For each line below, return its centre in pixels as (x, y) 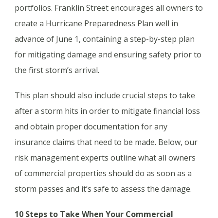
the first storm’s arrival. (58, 70)
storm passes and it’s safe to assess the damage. (104, 189)
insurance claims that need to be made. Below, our (106, 142)
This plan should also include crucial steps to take (105, 95)
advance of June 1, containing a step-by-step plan (105, 39)
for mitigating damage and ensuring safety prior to (108, 54)
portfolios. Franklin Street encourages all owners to (109, 8)
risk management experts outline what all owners (105, 157)
